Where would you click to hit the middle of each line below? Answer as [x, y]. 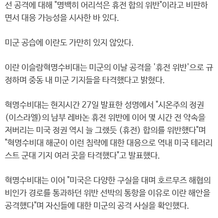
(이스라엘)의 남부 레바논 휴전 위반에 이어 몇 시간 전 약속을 [105, 118]
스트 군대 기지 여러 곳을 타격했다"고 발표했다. [82, 156]
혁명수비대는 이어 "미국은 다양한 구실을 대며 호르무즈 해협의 [108, 181]
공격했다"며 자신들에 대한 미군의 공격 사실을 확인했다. [97, 206]
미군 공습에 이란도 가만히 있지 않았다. [69, 43]
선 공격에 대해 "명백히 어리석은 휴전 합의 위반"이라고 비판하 [106, 6]
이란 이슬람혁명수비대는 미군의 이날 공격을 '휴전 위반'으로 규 [109, 68]
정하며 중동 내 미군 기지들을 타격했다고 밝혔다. [85, 81]
